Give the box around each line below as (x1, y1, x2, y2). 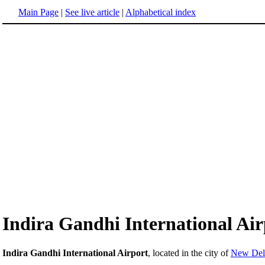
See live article (65, 7, 119, 17)
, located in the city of (148, 247, 231, 258)
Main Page (18, 7, 59, 17)
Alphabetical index (125, 7, 196, 17)
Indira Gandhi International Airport (2, 247, 148, 258)
